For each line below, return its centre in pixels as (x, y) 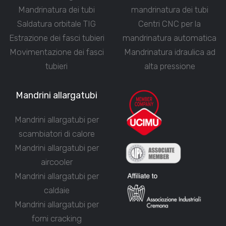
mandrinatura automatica (169, 38)
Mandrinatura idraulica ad (169, 52)
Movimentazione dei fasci (56, 52)
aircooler (56, 162)
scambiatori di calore (56, 134)
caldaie (56, 190)
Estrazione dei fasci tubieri (56, 38)
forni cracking (56, 219)
